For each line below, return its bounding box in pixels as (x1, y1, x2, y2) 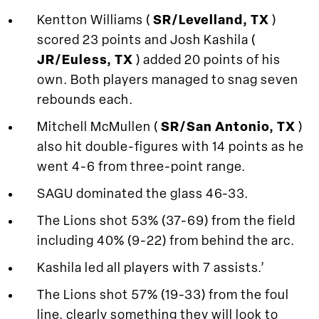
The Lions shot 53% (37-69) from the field (37, 214, 296, 229)
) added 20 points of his (136, 53, 281, 68)
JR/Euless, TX (37, 53, 136, 68)
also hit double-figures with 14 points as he (37, 140, 304, 155)
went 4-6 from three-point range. (37, 160, 246, 174)
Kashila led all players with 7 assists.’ (37, 261, 265, 276)
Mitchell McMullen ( (37, 120, 161, 135)
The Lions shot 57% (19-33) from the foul (37, 288, 289, 303)
